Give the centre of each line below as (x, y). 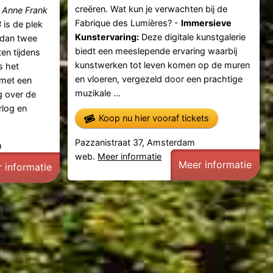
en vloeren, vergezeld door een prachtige (159, 79)
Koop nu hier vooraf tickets (154, 118)
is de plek (22, 24)
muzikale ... (98, 93)
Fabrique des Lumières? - (128, 23)
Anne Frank (25, 10)
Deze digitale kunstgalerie (193, 37)
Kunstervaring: (107, 37)
